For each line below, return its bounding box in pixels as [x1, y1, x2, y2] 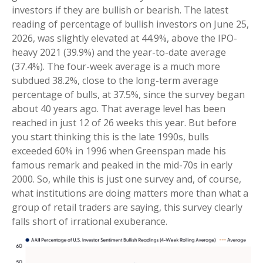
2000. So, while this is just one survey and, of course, [12, 173, 241, 186]
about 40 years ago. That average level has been [12, 102, 225, 115]
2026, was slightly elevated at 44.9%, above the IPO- [12, 32, 237, 45]
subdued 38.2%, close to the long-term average [12, 74, 218, 87]
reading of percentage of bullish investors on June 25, [12, 18, 249, 31]
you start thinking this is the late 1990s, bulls [12, 130, 209, 143]
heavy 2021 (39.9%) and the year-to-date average [12, 46, 226, 59]
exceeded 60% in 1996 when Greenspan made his [12, 144, 226, 157]
